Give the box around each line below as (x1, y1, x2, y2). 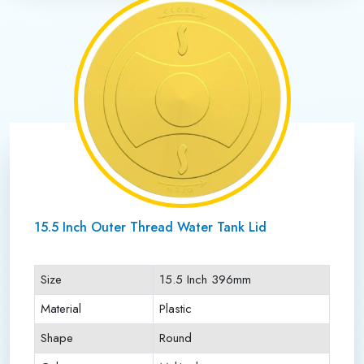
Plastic (159, 300, 192, 318)
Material (41, 300, 81, 318)
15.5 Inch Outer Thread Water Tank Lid (34, 218, 266, 236)
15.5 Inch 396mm (159, 271, 251, 288)
